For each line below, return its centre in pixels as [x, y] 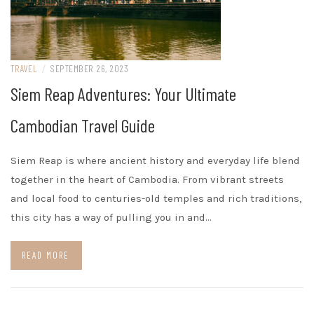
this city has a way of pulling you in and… [111, 217]
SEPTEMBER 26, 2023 [89, 68]
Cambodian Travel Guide [83, 125]
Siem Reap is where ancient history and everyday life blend [155, 161]
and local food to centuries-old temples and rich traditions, [156, 198]
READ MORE [46, 255]
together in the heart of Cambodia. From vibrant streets [147, 179]
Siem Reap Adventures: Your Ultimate [123, 94]
